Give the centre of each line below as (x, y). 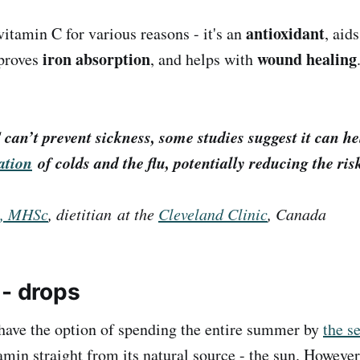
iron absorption (96, 59)
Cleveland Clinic (213, 214)
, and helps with (204, 59)
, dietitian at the (103, 214)
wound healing (307, 59)
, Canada (297, 214)
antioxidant (285, 33)
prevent (69, 137)
